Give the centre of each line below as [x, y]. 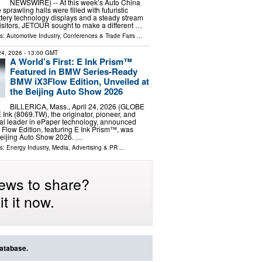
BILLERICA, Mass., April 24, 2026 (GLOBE [77, 106]
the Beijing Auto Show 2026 [66, 92]
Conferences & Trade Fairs [99, 36]
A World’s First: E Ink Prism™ [71, 62]
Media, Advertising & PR [85, 147]
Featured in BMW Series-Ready [73, 72]
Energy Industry [27, 147]
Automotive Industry [33, 36]
